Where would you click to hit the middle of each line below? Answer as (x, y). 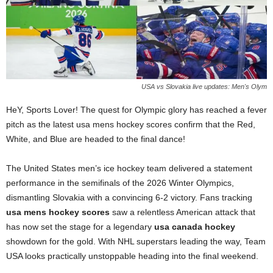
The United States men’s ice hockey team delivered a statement (129, 168)
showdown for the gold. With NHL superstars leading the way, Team (136, 241)
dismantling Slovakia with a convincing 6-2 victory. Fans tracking (129, 197)
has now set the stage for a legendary (80, 226)
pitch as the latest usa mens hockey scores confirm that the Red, (131, 124)
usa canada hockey (195, 226)
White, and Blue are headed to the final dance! (96, 139)
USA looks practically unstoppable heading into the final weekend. (132, 256)
